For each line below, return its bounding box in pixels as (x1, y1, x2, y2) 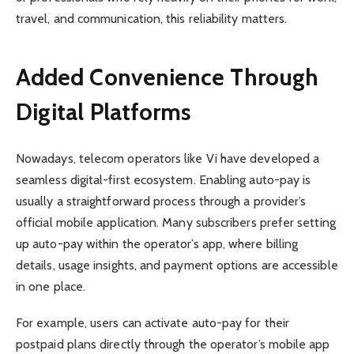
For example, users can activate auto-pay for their (16, 314, 289, 330)
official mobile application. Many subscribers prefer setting (16, 214, 336, 230)
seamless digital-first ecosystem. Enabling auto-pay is (16, 171, 311, 187)
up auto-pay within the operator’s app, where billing (16, 235, 299, 251)
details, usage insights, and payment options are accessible (16, 257, 338, 273)
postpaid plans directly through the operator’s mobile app (16, 336, 330, 352)
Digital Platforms (16, 98, 192, 126)
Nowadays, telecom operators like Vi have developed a (16, 150, 320, 166)
